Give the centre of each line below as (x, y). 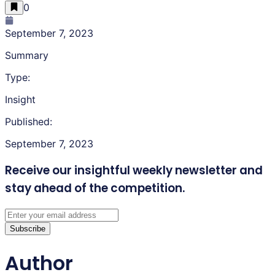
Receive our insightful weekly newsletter (121, 170)
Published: (29, 121)
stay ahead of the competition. (95, 188)
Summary (27, 55)
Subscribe (28, 229)
